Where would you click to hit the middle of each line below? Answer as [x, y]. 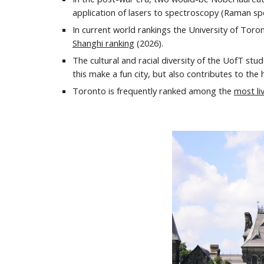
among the [211, 91]
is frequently [133, 91]
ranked [174, 91]
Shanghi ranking [103, 43]
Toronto [90, 91]
